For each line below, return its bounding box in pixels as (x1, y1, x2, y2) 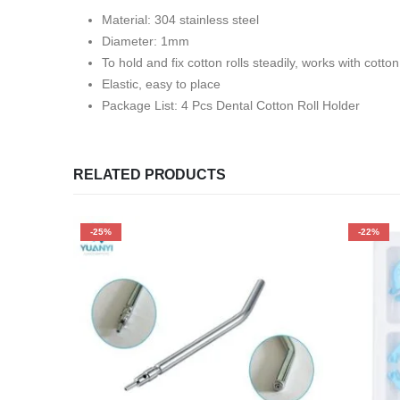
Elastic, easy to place (102, 77, 221, 91)
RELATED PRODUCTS (73, 167, 226, 182)
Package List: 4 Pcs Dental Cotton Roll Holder (102, 98, 360, 112)
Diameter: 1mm (102, 34, 189, 48)
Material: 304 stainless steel (102, 12, 259, 27)
